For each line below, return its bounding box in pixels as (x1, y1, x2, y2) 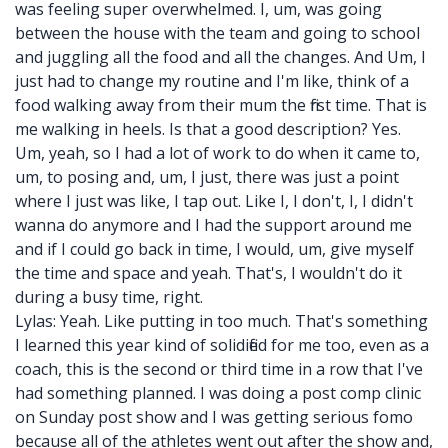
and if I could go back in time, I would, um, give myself (15, 238, 414, 260)
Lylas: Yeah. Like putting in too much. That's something (15, 310, 428, 332)
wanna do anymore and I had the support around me (15, 214, 412, 236)
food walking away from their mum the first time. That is (15, 94, 427, 116)
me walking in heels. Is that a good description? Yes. (15, 118, 401, 140)
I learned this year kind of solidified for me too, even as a (15, 334, 429, 356)
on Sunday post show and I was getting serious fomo (15, 406, 413, 428)
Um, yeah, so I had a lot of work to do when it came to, (15, 142, 420, 164)
